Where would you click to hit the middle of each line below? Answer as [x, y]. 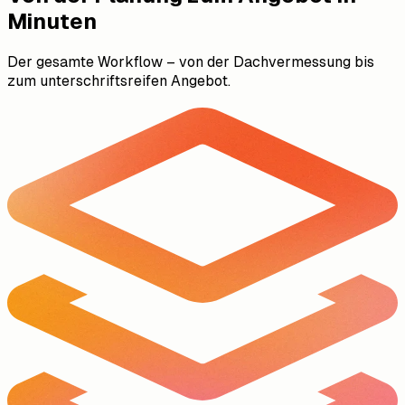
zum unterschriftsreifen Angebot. [119, 81]
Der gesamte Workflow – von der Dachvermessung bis [191, 62]
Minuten [52, 22]
